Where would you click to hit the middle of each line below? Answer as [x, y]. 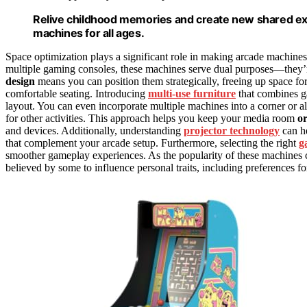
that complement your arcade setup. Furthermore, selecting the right [152, 143]
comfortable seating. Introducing [77, 94]
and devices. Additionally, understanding [95, 131]
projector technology [232, 131]
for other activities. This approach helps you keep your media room [151, 119]
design [20, 82]
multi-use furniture [192, 94]
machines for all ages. [89, 33]
